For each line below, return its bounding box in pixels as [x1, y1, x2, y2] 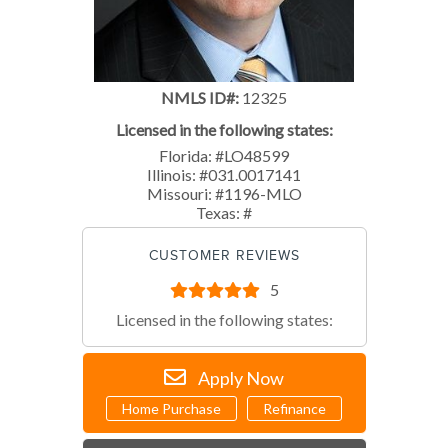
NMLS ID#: [161, 87, 239, 107]
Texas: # [196, 202, 252, 222]
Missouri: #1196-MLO [146, 183, 302, 203]
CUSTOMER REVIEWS [148, 247, 300, 263]
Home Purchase [122, 399, 221, 417]
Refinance [263, 399, 326, 417]
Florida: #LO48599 [159, 145, 289, 165]
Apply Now [198, 366, 284, 389]
